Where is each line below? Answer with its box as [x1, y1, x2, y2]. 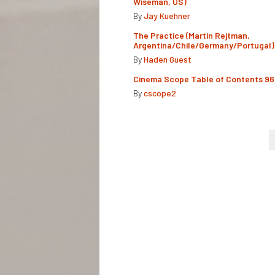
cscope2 [144, 87, 176, 98]
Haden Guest [144, 53, 192, 64]
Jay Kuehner [144, 10, 190, 21]
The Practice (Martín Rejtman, [133, 29, 250, 41]
